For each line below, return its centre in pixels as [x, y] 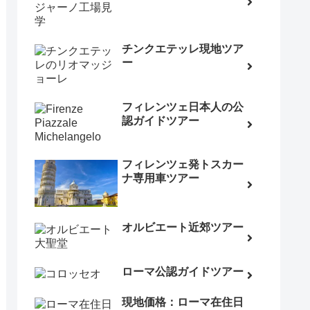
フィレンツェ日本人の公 [183, 107]
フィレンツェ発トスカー [183, 165]
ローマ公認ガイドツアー [183, 271]
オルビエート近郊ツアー [183, 228]
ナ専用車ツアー [161, 179]
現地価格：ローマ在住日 [183, 302]
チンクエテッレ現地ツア [183, 49]
